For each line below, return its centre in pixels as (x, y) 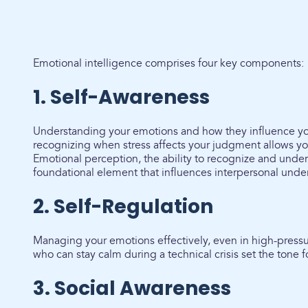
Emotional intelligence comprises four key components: (168, 63)
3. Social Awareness (132, 288)
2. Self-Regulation (123, 207)
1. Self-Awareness (121, 97)
